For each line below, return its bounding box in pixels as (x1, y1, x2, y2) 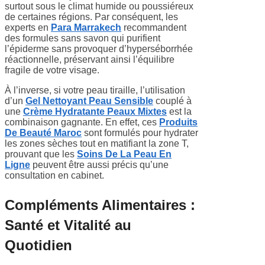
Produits (159, 117, 198, 127)
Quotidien (5, 237, 72, 253)
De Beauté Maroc (5, 127, 82, 138)
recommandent (121, 22, 186, 33)
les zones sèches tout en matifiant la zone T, (5, 138, 189, 148)
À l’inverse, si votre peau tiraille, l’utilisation (5, 85, 185, 95)
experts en (5, 22, 51, 33)
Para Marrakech (51, 22, 121, 33)
